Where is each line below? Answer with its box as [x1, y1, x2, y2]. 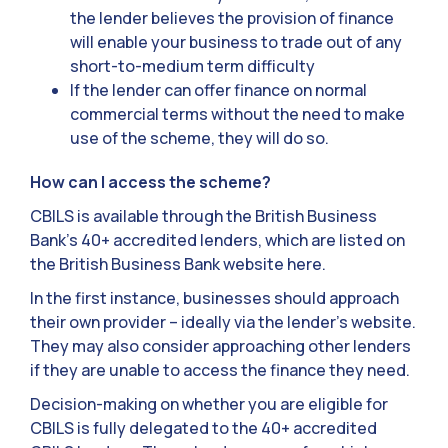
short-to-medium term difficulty [70, 55, 315, 78]
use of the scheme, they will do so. [70, 127, 329, 150]
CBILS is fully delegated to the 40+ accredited [30, 417, 377, 440]
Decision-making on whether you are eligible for [30, 393, 388, 416]
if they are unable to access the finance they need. [30, 359, 410, 382]
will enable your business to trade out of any [70, 31, 402, 54]
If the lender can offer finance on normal [70, 79, 367, 102]
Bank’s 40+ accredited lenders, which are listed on [30, 229, 405, 252]
